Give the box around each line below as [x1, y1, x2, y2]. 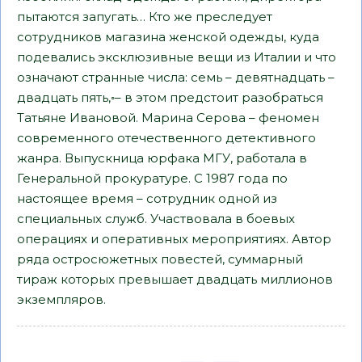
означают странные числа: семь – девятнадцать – [17, 69, 335, 85]
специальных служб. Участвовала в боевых [17, 211, 295, 226]
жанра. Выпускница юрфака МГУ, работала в [17, 150, 307, 166]
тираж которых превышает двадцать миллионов [17, 271, 333, 287]
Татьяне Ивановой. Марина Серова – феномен [17, 110, 319, 125]
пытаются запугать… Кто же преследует [17, 9, 272, 24]
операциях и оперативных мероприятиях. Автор [17, 231, 331, 246]
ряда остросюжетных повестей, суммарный [17, 251, 303, 267]
